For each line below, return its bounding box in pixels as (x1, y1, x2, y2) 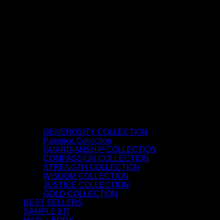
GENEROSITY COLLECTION (43, 127, 148, 136)
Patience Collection (43, 136, 111, 145)
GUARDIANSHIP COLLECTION (43, 145, 157, 154)
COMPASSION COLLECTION (43, 154, 149, 163)
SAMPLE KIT (24, 207, 70, 216)
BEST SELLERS (24, 198, 83, 207)
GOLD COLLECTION (43, 189, 118, 198)
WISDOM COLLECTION (43, 171, 129, 180)
